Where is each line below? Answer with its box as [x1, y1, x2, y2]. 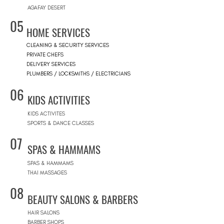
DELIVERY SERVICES [26, 61, 75, 68]
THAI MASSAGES [27, 169, 67, 176]
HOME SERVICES [26, 24, 90, 40]
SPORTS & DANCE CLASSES [27, 120, 94, 127]
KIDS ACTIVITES [27, 110, 65, 117]
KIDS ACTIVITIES [27, 92, 92, 108]
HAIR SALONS [27, 209, 59, 216]
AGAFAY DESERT [27, 4, 65, 11]
